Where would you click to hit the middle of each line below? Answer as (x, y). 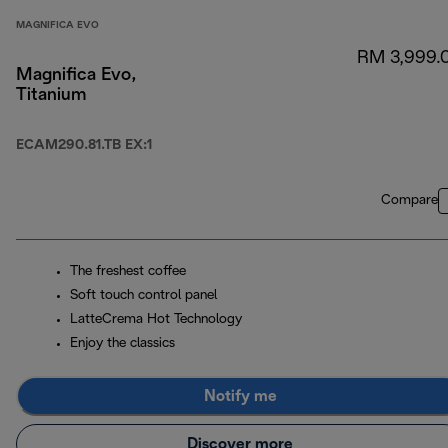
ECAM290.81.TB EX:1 (84, 146)
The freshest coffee (128, 272)
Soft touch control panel (143, 296)
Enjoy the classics (122, 344)
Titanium (51, 96)
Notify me (240, 396)
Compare (409, 201)
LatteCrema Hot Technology (156, 320)
